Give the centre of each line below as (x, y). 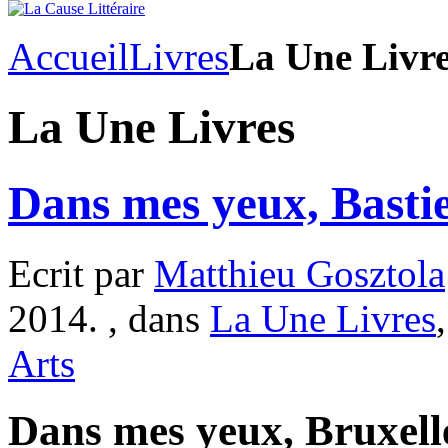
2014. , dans (109, 319)
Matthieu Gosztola (299, 274)
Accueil (68, 56)
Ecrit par (81, 274)
